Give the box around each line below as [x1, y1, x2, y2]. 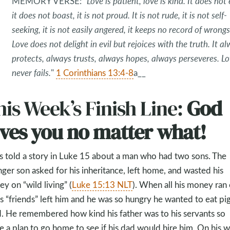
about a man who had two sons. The [89, 149, 226, 162]
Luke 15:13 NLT [71, 178, 132, 190]
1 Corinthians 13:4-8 [55, 66, 133, 79]
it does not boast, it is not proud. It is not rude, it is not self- [11, 9, 227, 21]
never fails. [11, 66, 51, 79]
